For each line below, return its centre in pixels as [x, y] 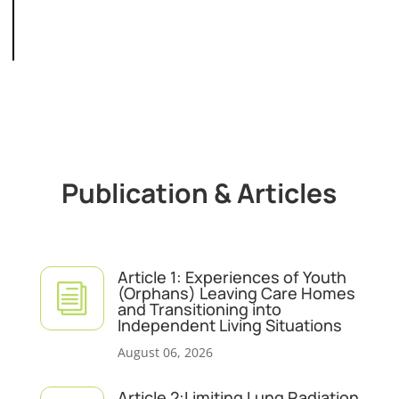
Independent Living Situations [229, 326]
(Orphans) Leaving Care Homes [236, 293]
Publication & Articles [199, 193]
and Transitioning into [199, 309]
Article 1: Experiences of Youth [232, 277]
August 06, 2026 [165, 353]
